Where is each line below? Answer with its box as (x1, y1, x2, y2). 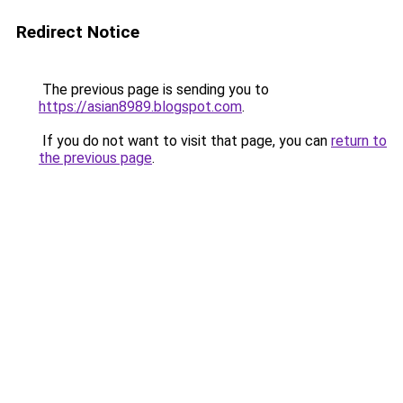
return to (331, 132, 387, 149)
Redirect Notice (16, 22, 139, 42)
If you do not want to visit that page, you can (39, 132, 331, 149)
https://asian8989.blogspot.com (39, 98, 242, 115)
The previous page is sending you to (39, 81, 269, 98)
